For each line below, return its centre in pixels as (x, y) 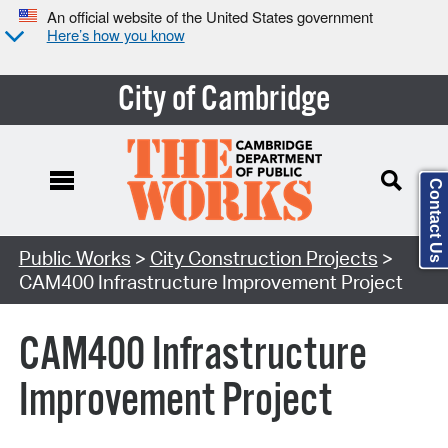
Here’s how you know (115, 35)
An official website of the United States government (209, 17)
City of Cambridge (224, 99)
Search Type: (74, 245)
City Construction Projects (263, 257)
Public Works (74, 257)
